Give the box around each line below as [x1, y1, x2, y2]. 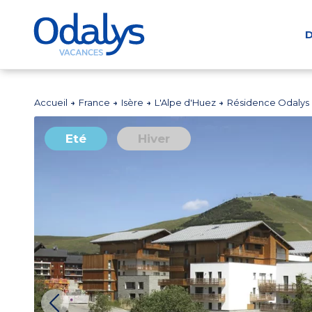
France [79, 97, 113, 108]
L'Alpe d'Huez [155, 97, 219, 108]
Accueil [34, 97, 70, 108]
